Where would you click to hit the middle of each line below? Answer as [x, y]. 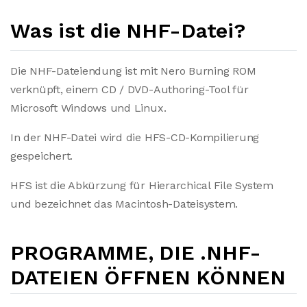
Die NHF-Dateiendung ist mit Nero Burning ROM [133, 71]
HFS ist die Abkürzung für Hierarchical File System [142, 185]
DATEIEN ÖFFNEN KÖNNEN [148, 277]
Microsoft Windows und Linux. [88, 108]
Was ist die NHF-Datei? [128, 30]
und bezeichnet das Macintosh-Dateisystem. [124, 204]
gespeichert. [42, 156]
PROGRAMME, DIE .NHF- [136, 253]
